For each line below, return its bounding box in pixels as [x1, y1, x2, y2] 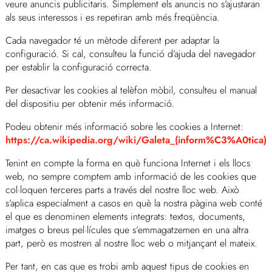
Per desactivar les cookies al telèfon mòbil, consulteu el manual [5, 83, 257, 97]
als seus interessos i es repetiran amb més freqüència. [5, 10, 220, 24]
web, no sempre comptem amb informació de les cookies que [5, 169, 256, 183]
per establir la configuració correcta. [5, 59, 152, 74]
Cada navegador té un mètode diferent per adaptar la [5, 33, 219, 47]
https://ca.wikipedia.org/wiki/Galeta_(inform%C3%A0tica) [5, 132, 267, 147]
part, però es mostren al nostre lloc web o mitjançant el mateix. [5, 236, 257, 250]
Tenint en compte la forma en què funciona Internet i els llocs [5, 155, 250, 170]
